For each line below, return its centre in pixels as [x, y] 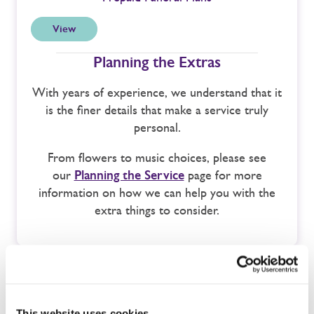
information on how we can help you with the [157, 192]
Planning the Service [129, 175]
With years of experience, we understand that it [157, 92]
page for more [223, 175]
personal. [157, 127]
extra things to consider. [157, 210]
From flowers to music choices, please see [157, 157]
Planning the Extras [157, 62]
